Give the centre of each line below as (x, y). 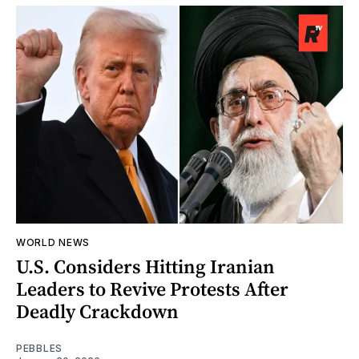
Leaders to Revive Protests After (152, 289)
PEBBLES (39, 349)
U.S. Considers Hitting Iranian (145, 267)
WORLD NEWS (53, 243)
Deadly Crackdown (97, 312)
